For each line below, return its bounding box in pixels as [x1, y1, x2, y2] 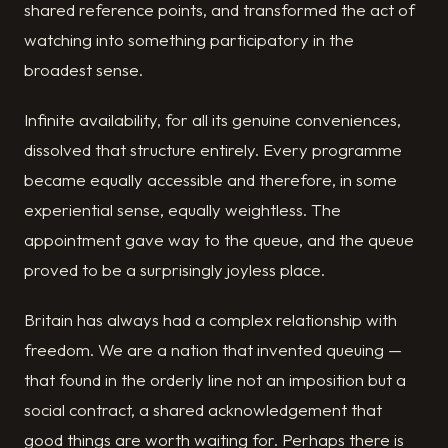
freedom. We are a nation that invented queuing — [24, 339, 402, 361]
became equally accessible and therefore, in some [24, 169, 397, 191]
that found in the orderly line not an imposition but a [24, 369, 406, 391]
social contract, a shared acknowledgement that [24, 399, 382, 421]
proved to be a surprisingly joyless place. [24, 259, 325, 281]
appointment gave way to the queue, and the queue [24, 229, 414, 251]
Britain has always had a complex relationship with [24, 309, 397, 331]
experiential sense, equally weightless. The [24, 199, 341, 221]
